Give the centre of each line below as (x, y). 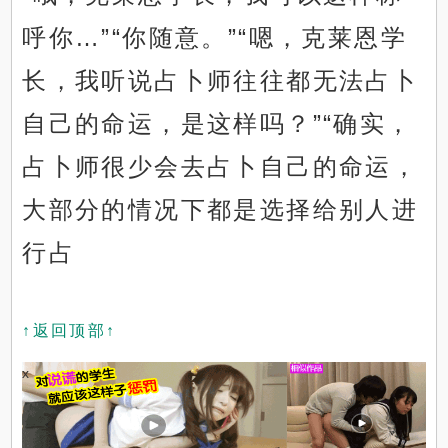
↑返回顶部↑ (69, 331)
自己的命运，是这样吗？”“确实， (217, 124)
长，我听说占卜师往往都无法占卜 (220, 81)
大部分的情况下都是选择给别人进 (220, 210)
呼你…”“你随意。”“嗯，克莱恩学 (215, 38)
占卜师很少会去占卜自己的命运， (220, 167)
